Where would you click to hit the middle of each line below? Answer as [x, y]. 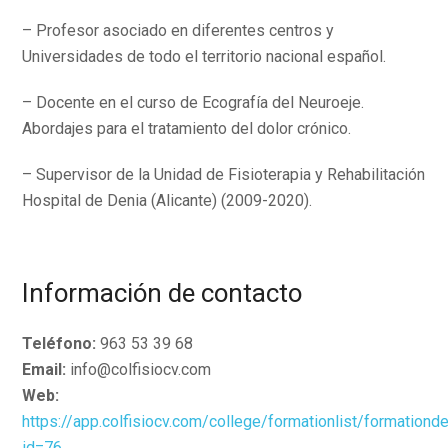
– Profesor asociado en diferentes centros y [178, 30]
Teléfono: [59, 343]
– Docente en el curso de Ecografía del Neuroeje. [193, 102]
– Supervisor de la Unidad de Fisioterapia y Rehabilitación [224, 174]
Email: [44, 369]
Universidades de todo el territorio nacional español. [204, 56]
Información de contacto [162, 293]
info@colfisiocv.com [139, 369]
